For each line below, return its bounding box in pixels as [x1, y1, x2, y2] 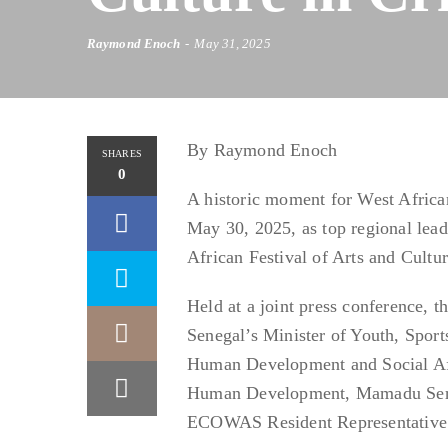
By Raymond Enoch [187, 139, 338, 160]
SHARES [101, 147, 143, 159]
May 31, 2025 [194, 35, 271, 51]
